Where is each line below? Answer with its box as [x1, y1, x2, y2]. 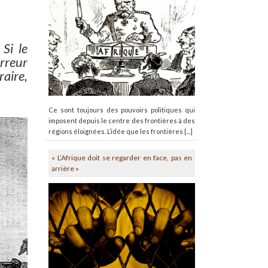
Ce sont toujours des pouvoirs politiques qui [48, 105, 195, 114]
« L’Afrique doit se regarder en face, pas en [51, 153, 192, 162]
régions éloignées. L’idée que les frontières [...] [48, 127, 193, 135]
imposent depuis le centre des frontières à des [48, 116, 195, 124]
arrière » [51, 163, 79, 173]
